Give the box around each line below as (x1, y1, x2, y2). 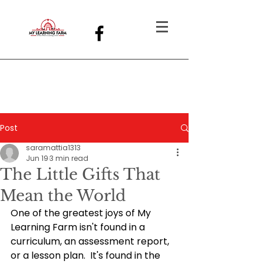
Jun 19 (26, 153, 48, 163)
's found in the (97, 249, 163, 262)
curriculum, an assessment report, (11, 235, 171, 248)
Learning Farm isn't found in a (11, 220, 147, 234)
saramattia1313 (26, 143, 81, 153)
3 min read (49, 153, 88, 163)
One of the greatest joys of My (11, 206, 153, 220)
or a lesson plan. (11, 249, 85, 262)
